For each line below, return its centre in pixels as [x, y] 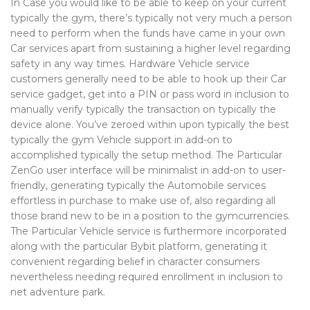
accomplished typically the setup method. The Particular [146, 155]
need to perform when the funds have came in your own [148, 33]
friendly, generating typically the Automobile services [138, 185]
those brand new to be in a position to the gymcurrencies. [150, 216]
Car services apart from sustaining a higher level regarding [151, 48]
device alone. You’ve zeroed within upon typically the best [150, 125]
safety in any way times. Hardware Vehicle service [130, 64]
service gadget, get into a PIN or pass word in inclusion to [150, 94]
